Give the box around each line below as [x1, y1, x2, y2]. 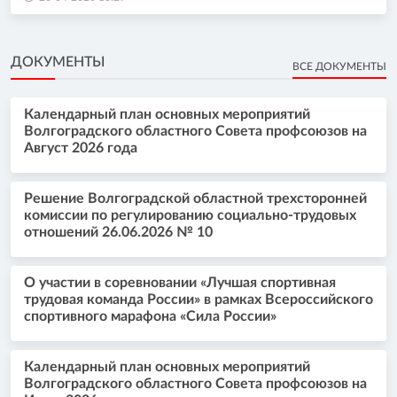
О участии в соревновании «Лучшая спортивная [24, 275, 336, 290]
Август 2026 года [24, 140, 137, 155]
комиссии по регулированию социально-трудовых [24, 207, 356, 222]
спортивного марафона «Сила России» [24, 308, 276, 323]
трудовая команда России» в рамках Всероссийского [24, 292, 373, 307]
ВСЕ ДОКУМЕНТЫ [292, 60, 386, 72]
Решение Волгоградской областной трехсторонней [24, 191, 367, 206]
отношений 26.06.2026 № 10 [24, 224, 213, 239]
